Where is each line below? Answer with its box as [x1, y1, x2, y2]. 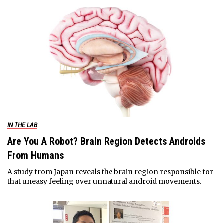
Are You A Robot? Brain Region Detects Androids [7, 135, 205, 148]
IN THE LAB [7, 122, 37, 129]
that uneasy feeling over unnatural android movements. [7, 177, 201, 186]
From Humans [7, 149, 64, 162]
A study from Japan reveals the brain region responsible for [7, 167, 213, 177]
